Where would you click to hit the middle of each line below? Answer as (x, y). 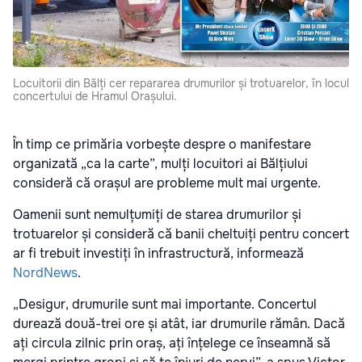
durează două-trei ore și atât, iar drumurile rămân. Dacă (179, 324)
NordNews (45, 273)
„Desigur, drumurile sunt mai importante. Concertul (165, 305)
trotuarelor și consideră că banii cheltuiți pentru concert (181, 234)
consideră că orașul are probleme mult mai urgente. (167, 183)
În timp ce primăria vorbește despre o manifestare (162, 145)
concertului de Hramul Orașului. (95, 97)
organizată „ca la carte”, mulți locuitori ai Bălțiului (160, 164)
